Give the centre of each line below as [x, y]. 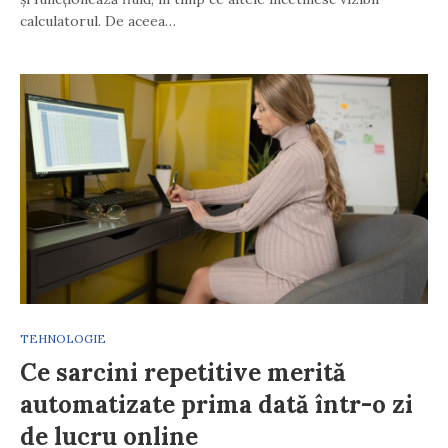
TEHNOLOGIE [63, 339]
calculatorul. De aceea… [98, 21]
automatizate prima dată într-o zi [216, 405]
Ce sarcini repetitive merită [183, 373]
